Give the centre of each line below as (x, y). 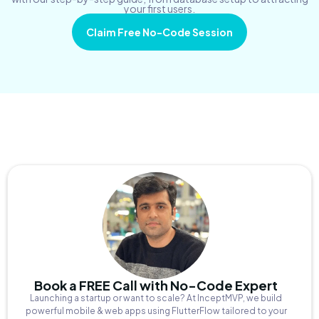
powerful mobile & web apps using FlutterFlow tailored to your (156, 311)
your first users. (159, 9)
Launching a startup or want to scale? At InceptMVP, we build (156, 298)
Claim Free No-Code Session (159, 32)
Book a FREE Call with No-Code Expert (156, 285)
